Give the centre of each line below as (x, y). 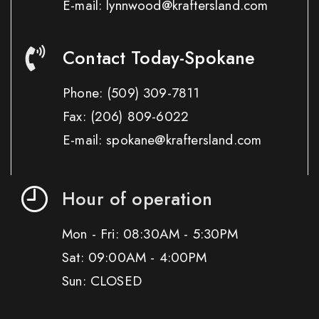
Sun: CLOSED (102, 281)
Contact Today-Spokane (159, 57)
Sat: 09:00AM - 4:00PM (135, 258)
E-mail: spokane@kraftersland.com (162, 140)
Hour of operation (137, 199)
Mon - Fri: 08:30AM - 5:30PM (150, 234)
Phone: (85, 93)
